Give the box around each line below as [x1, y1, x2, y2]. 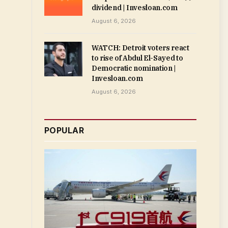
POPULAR [44, 125, 84, 135]
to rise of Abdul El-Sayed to [92, 53, 183, 63]
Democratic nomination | [92, 64, 176, 73]
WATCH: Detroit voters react [92, 43, 189, 52]
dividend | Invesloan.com [92, 3, 178, 12]
